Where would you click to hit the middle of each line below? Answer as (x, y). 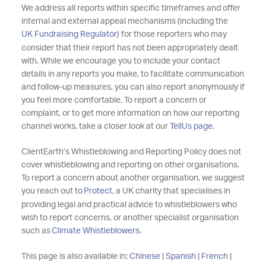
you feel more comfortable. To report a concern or (114, 100)
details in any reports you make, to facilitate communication (132, 74)
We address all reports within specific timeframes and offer (131, 8)
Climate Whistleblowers (95, 231)
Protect (98, 191)
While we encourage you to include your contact (129, 61)
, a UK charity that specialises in (171, 191)
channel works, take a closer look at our (95, 126)
